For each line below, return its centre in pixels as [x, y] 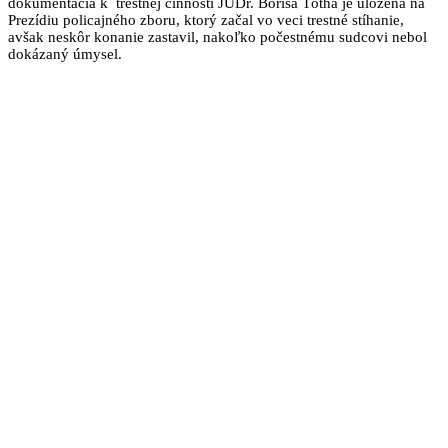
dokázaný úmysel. [65, 53]
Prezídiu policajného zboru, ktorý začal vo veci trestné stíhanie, [206, 19]
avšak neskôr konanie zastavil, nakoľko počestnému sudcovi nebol [217, 36]
